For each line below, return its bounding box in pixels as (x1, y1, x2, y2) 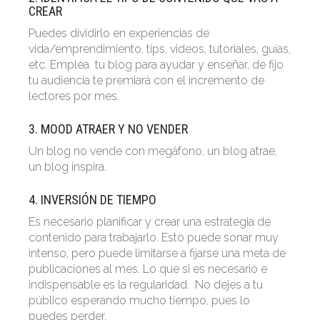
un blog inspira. (29, 160, 106, 174)
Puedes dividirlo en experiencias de (29, 26, 209, 41)
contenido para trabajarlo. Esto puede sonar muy (29, 231, 279, 245)
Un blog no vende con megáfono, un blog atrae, (29, 144, 277, 159)
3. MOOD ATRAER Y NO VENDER (29, 121, 188, 137)
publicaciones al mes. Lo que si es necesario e (29, 262, 267, 276)
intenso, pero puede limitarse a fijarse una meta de (29, 246, 286, 261)
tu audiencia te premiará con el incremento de (29, 74, 264, 88)
